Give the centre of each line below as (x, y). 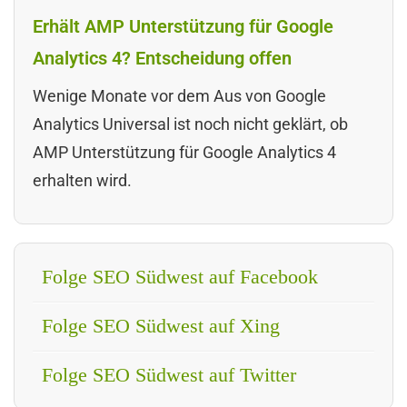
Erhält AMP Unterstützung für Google (183, 26)
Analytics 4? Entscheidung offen (162, 58)
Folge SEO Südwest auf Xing (161, 325)
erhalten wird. (82, 180)
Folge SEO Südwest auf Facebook (180, 276)
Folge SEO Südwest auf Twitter (169, 374)
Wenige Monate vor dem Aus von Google (179, 95)
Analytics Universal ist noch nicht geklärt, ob (190, 124)
